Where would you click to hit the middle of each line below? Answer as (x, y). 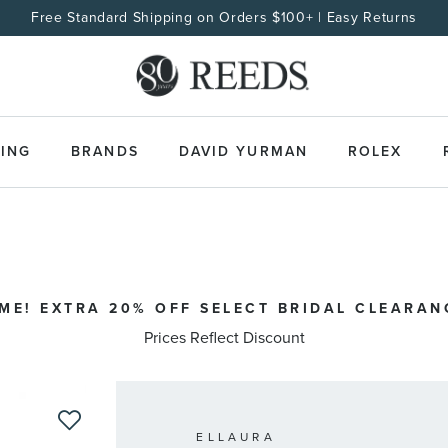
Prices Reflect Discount (224, 337)
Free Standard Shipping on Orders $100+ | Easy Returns (224, 17)
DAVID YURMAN (243, 151)
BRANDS (105, 151)
